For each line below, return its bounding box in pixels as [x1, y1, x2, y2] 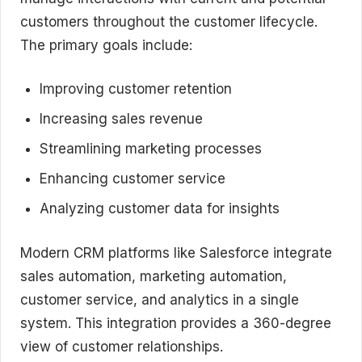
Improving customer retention [40, 81, 232, 97]
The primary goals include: [20, 36, 192, 53]
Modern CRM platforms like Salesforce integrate [20, 244, 332, 261]
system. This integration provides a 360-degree [20, 314, 331, 331]
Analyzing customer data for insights [40, 200, 280, 217]
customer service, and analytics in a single [20, 291, 299, 308]
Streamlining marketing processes [40, 141, 262, 157]
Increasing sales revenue [40, 111, 203, 127]
